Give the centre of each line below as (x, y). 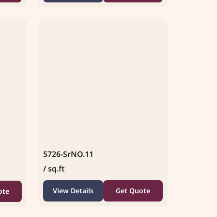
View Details (73, 190)
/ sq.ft (54, 168)
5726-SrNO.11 (68, 154)
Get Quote (133, 190)
